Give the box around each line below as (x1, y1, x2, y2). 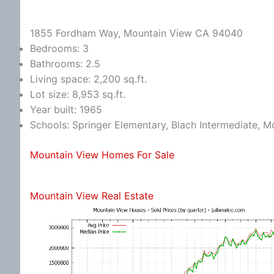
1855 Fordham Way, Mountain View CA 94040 (30, 27, 243, 40)
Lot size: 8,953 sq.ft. (30, 88, 125, 101)
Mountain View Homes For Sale (30, 149, 174, 161)
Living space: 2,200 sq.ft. (30, 73, 147, 86)
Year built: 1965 (30, 103, 102, 116)
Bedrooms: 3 (30, 42, 89, 55)
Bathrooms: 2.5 (30, 57, 100, 70)
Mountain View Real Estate (30, 190, 154, 202)
